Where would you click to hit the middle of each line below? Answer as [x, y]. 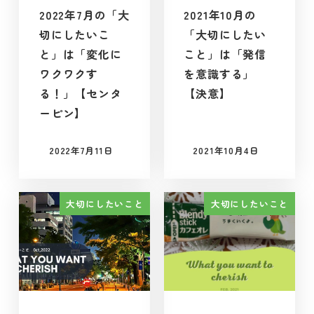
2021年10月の [220, 14]
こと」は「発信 [225, 54]
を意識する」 [219, 73]
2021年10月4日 [226, 151]
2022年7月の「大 [84, 14]
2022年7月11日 [81, 151]
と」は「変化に [80, 54]
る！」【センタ [80, 93]
